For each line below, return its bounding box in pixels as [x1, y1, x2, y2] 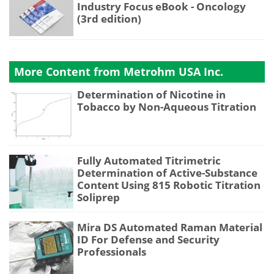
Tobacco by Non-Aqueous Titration [77, 99, 256, 114]
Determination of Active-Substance [77, 166, 257, 180]
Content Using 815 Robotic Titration [77, 178, 261, 193]
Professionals [77, 245, 146, 259]
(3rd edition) [77, 11, 141, 26]
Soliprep [77, 190, 120, 205]
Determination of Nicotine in [77, 87, 226, 102]
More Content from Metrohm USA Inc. [14, 64, 223, 79]
